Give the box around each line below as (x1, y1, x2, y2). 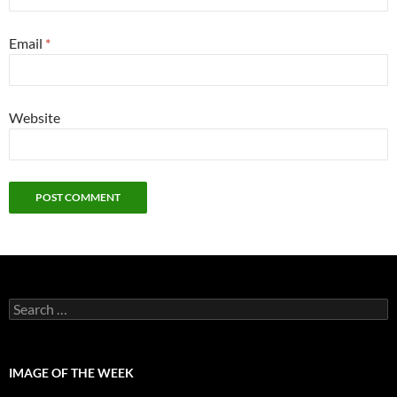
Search (8, 297, 45, 313)
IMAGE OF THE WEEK (9, 364, 134, 380)
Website (9, 108, 60, 126)
